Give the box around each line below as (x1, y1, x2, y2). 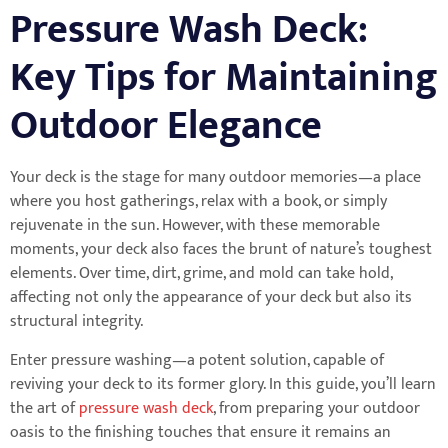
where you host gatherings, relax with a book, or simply (10, 188, 387, 216)
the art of (10, 394, 79, 422)
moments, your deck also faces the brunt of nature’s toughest (10, 236, 432, 264)
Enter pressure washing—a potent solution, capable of (10, 346, 384, 374)
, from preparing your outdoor (213, 394, 420, 422)
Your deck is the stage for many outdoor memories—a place (10, 164, 421, 192)
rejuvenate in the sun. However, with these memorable (10, 212, 380, 240)
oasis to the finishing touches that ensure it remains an (10, 418, 391, 446)
